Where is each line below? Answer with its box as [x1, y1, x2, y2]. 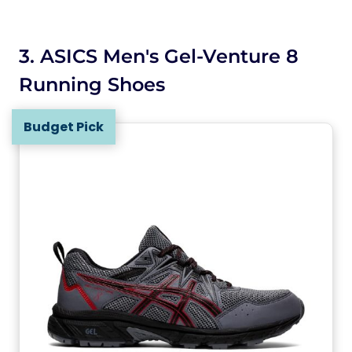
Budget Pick [24, 118, 104, 136]
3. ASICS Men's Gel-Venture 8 [19, 45, 299, 68]
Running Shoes [19, 73, 165, 96]
